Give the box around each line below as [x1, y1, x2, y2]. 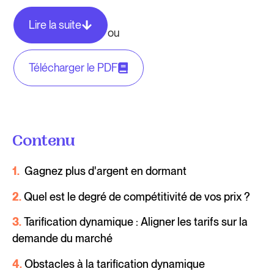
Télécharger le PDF [29, 61, 118, 75]
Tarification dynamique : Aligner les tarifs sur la [24, 215, 248, 229]
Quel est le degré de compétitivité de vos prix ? [24, 190, 250, 203]
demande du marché [12, 232, 113, 245]
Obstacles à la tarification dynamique [24, 257, 205, 270]
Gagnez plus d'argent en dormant [24, 165, 187, 178]
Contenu [12, 135, 75, 151]
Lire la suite [29, 18, 82, 32]
